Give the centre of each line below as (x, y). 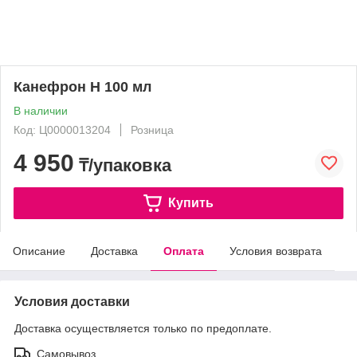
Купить (190, 202)
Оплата (184, 251)
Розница (152, 130)
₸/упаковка (123, 165)
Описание (39, 251)
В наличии (41, 111)
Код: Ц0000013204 (62, 130)
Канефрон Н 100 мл (82, 87)
